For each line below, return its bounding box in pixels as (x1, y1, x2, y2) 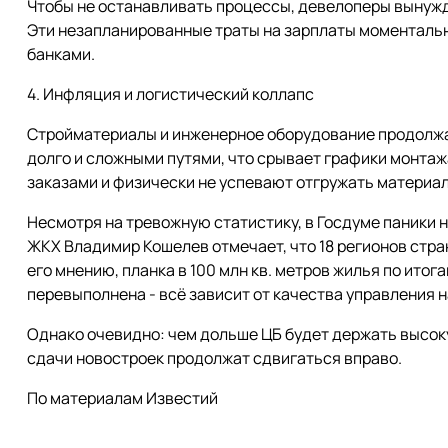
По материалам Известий (27, 387, 218, 409)
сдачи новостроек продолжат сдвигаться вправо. (27, 347, 402, 369)
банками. (27, 43, 95, 65)
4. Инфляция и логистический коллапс (27, 83, 314, 105)
